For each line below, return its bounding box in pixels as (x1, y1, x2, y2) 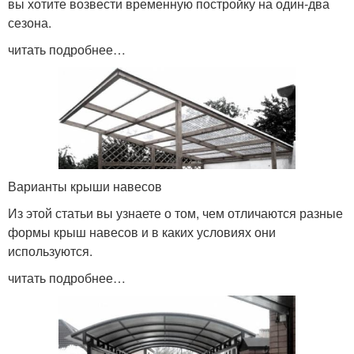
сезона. (8, 13, 51, 32)
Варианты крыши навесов (8, 177, 162, 196)
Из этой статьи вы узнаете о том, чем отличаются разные (8, 204, 343, 223)
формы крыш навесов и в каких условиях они (8, 223, 276, 242)
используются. (8, 242, 92, 261)
